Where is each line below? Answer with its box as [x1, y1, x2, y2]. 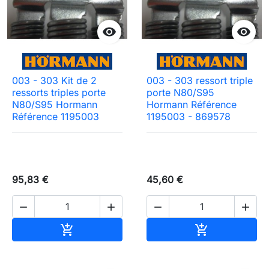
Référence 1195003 [12, 109, 99, 122]
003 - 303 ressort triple [147, 73, 253, 86]
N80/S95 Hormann [12, 97, 97, 110]
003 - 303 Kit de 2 [12, 73, 97, 86]
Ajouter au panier [74, 222, 151, 234]
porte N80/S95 [147, 85, 214, 98]
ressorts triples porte [12, 85, 106, 98]
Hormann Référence [147, 97, 237, 110]
